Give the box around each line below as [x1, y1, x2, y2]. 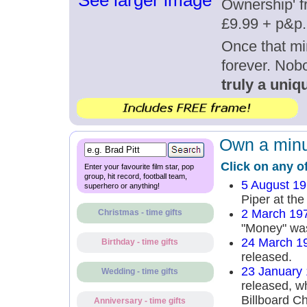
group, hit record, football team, [84, 172, 187, 180]
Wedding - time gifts [101, 267, 178, 275]
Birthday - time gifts [101, 238, 178, 246]
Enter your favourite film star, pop [84, 162, 194, 171]
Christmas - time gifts [97, 208, 182, 217]
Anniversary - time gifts [94, 297, 186, 305]
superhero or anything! [84, 182, 160, 190]
